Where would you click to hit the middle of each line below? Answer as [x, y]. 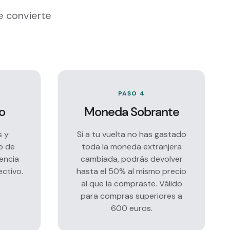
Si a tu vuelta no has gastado [131, 134]
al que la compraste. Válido [131, 184]
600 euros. [131, 208]
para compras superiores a [131, 196]
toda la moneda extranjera [131, 147]
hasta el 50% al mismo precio [131, 171]
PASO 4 [131, 93]
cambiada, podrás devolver [131, 159]
